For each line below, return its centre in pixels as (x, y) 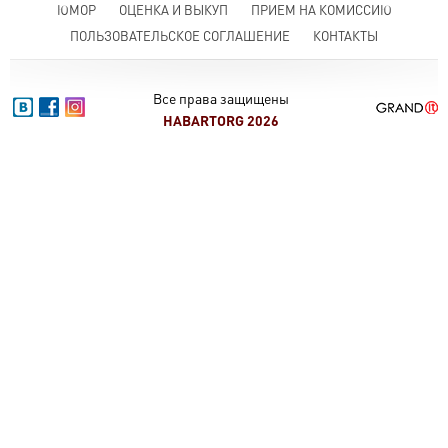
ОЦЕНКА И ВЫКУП (173, 10)
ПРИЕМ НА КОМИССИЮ (321, 10)
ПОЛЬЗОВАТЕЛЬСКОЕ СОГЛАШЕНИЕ (180, 36)
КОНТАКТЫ (345, 36)
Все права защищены (221, 98)
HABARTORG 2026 (221, 120)
